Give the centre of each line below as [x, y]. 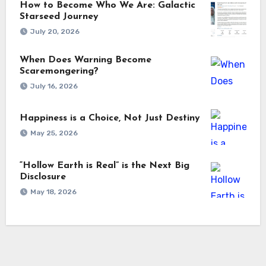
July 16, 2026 [54, 86]
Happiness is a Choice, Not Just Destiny [110, 118]
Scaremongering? [59, 71]
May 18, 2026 [53, 191]
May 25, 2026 [54, 133]
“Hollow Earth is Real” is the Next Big [104, 165]
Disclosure [42, 177]
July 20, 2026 [55, 31]
